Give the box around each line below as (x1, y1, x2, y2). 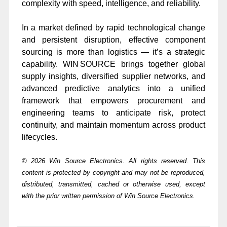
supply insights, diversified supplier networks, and (21, 71, 206, 81)
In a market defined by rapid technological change (21, 23, 206, 32)
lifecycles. (21, 132, 57, 141)
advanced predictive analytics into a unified (21, 84, 206, 93)
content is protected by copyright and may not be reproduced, (21, 169, 206, 177)
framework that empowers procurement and (21, 96, 206, 105)
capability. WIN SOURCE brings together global (21, 59, 206, 68)
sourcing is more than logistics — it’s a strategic (21, 47, 206, 56)
